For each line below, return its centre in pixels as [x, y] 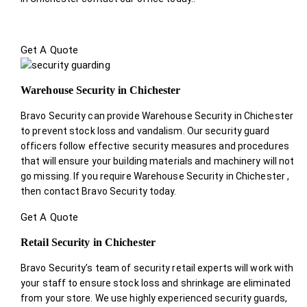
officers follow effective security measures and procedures [155, 146]
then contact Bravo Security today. [99, 191]
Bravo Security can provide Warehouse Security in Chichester [157, 115]
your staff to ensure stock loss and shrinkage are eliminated [156, 283]
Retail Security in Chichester [88, 242]
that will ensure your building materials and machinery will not [158, 161]
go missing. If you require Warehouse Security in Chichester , [155, 176]
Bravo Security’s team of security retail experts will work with [157, 268]
